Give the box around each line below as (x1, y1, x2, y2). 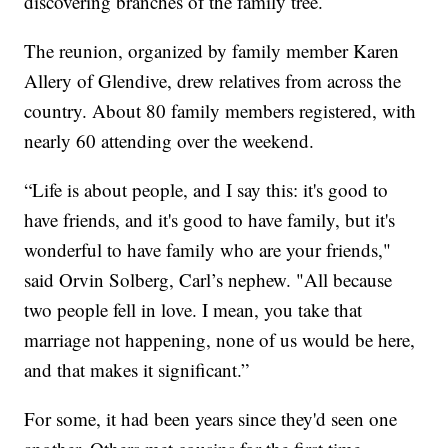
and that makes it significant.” (24, 356, 250, 382)
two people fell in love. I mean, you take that (24, 296, 363, 322)
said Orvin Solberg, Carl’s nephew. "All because (24, 266, 393, 292)
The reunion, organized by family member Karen (24, 37, 400, 63)
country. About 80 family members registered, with (24, 97, 417, 123)
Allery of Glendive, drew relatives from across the (24, 67, 402, 93)
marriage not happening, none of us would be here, (24, 326, 416, 352)
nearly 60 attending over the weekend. (24, 127, 315, 153)
